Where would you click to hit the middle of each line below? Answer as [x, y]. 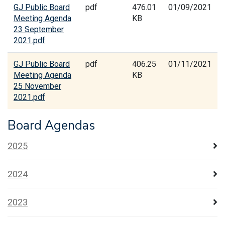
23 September [39, 29]
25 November [37, 86]
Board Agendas [51, 126]
